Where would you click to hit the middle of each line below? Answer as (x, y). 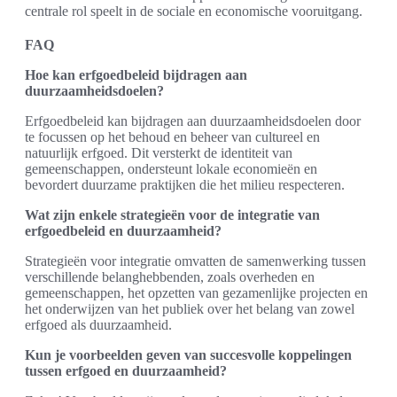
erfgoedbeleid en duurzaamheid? (123, 230)
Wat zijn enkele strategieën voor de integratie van (172, 214)
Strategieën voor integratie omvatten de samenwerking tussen (195, 261)
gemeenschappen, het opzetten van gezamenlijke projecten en (196, 292)
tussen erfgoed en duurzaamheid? (126, 370)
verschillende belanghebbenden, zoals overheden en (170, 276)
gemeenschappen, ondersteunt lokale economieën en (171, 168)
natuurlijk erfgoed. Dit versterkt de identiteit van (159, 152)
